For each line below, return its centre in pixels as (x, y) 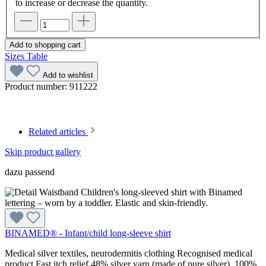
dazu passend (30, 172)
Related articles (58, 131)
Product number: (37, 86)
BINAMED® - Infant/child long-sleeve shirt (88, 233)
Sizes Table (26, 56)
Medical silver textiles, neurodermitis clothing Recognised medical (129, 253)
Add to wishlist (68, 75)
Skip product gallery (43, 151)
